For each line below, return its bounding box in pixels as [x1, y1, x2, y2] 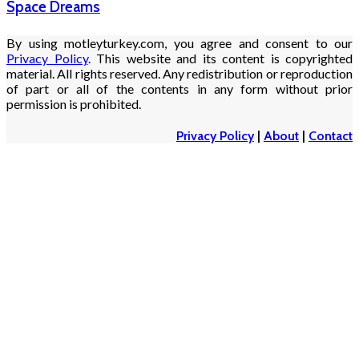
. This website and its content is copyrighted [87, 50, 353, 66]
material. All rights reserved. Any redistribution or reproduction [6, 65, 353, 81]
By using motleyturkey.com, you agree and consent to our [6, 34, 353, 50]
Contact [309, 127, 353, 143]
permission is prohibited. [6, 95, 141, 111]
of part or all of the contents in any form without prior [6, 80, 353, 96]
